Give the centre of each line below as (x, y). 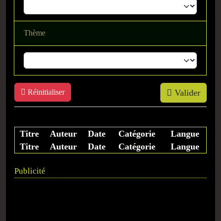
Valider (186, 92)
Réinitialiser (45, 92)
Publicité (30, 171)
